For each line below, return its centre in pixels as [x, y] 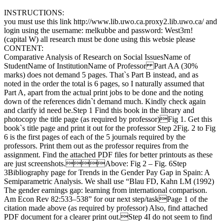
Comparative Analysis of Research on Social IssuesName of [97, 57]
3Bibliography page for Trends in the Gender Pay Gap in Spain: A [107, 172]
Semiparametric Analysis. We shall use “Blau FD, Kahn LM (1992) [109, 181]
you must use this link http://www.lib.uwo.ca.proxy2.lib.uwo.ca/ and [110, 21]
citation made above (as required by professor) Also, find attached [106, 208]
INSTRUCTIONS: [34, 12]
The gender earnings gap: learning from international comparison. [106, 190]
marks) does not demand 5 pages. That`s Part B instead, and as [101, 74]
